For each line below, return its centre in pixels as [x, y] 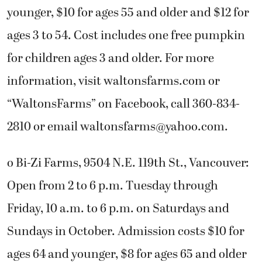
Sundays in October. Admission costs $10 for [126, 231]
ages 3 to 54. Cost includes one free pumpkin [126, 36]
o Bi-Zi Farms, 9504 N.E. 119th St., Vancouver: [128, 163]
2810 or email [44, 127]
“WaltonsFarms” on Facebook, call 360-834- [123, 104]
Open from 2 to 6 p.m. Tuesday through [113, 186]
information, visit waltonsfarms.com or [113, 82]
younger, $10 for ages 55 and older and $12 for [128, 13]
